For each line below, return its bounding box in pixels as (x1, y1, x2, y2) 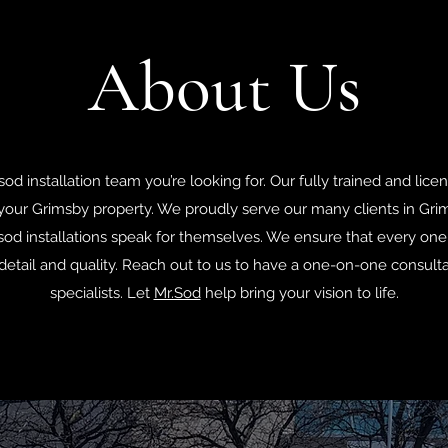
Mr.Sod (153, 284, 201, 302)
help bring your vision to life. (200, 284, 399, 302)
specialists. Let (49, 284, 154, 302)
